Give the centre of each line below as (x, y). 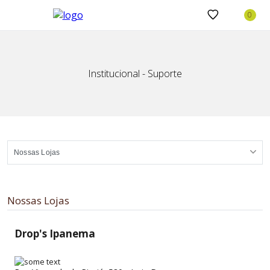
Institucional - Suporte (135, 74)
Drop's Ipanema (55, 234)
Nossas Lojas (38, 200)
